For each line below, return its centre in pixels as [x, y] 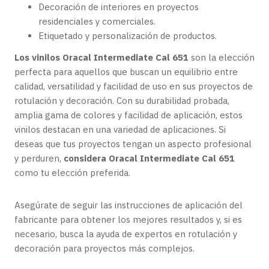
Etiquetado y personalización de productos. [128, 36]
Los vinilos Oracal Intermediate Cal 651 [101, 57]
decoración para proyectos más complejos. [104, 248]
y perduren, [39, 158]
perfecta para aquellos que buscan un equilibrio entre [126, 72]
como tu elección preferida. [72, 173]
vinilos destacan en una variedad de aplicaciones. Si [120, 129]
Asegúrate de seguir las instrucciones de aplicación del [128, 205]
